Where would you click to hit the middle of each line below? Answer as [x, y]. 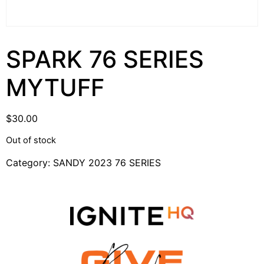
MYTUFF [55, 88]
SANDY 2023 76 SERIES [107, 162]
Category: [29, 162]
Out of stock [31, 141]
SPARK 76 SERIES [105, 59]
